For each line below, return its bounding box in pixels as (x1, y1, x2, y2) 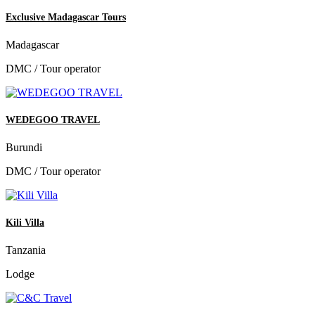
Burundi (6, 141, 42, 154)
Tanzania (6, 244, 46, 257)
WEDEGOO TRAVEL (6, 114, 100, 125)
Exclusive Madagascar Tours (6, 11, 126, 22)
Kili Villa (6, 217, 44, 229)
